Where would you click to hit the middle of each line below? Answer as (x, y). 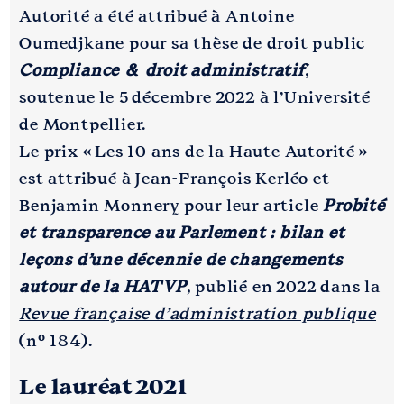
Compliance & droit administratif (162, 70)
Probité (354, 205)
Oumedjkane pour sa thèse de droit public (193, 43)
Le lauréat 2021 (103, 386)
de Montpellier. (83, 124)
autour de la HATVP (103, 286)
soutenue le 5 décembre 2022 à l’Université (195, 97)
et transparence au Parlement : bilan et (182, 232)
